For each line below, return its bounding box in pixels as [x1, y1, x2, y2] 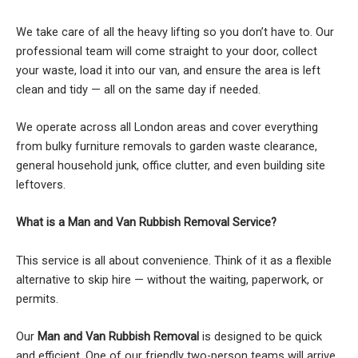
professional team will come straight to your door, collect [16, 43, 317, 58]
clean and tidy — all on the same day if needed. [16, 82, 261, 97]
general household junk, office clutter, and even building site [16, 157, 325, 173]
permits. [16, 291, 58, 306]
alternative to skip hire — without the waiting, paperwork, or [16, 272, 324, 287]
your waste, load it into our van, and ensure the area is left [16, 62, 320, 78]
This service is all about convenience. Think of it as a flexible [16, 253, 332, 268]
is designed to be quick [199, 328, 322, 344]
